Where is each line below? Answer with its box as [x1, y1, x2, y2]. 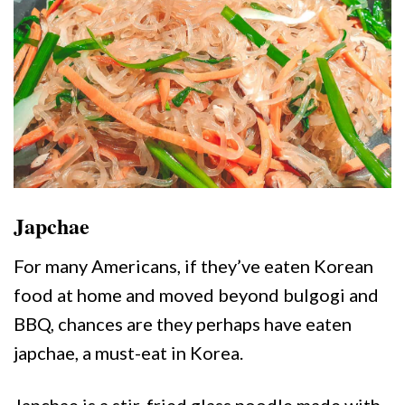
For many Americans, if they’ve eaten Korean [14, 254, 373, 277]
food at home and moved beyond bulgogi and [14, 283, 379, 306]
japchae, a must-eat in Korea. [14, 341, 243, 363]
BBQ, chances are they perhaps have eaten [14, 312, 352, 334]
